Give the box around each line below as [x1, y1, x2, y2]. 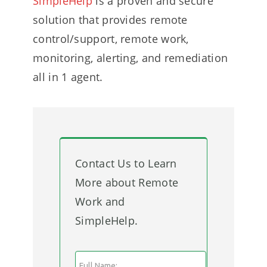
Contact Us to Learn [75, 156, 177, 170]
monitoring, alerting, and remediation [33, 51, 228, 65]
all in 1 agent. [33, 70, 103, 84]
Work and [75, 194, 125, 209]
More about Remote [75, 175, 179, 190]
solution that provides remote [33, 13, 188, 27]
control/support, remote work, [33, 32, 189, 46]
